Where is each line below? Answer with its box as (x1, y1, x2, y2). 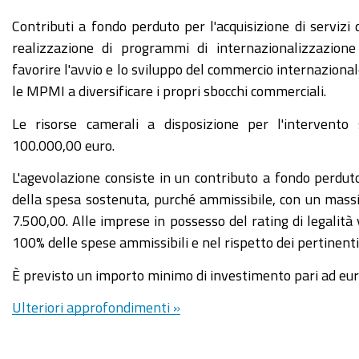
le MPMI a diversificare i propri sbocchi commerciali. (12, 83, 326, 98)
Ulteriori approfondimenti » (12, 300, 180, 314)
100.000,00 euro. (12, 137, 115, 152)
